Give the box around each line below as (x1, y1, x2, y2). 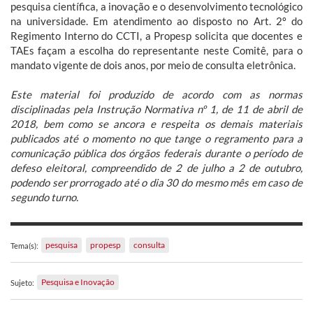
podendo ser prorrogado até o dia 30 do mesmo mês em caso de (10, 175, 303, 189)
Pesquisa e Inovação (41, 276, 115, 287)
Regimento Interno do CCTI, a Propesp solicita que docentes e (10, 29, 303, 42)
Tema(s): (10, 240, 38, 250)
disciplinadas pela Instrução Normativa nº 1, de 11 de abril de (10, 102, 303, 115)
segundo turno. (10, 190, 78, 203)
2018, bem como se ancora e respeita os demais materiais (10, 117, 303, 130)
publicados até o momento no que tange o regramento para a (10, 131, 303, 145)
